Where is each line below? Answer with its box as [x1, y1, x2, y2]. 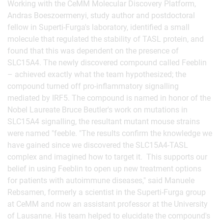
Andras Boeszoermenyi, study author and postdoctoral [7, 11, 195, 20]
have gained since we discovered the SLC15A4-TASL [7, 140, 188, 150]
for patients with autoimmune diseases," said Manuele [7, 176, 194, 185]
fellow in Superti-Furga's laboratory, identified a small [7, 23, 190, 32]
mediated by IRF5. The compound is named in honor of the [7, 93, 211, 103]
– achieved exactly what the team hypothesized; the [7, 70, 186, 79]
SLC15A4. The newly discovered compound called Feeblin [7, 58, 207, 67]
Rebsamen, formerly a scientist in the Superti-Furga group [7, 188, 206, 197]
